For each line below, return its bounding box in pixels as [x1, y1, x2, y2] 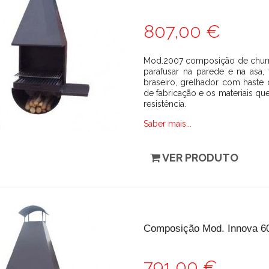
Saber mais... [144, 119, 192, 128]
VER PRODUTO [162, 151, 238, 164]
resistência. [144, 99, 186, 109]
